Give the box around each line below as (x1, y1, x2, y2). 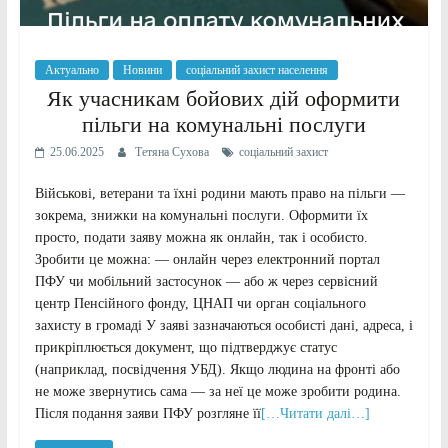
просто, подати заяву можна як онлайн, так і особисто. (34, 229, 368, 245)
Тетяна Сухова (134, 144, 212, 159)
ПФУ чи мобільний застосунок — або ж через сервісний (34, 273, 378, 289)
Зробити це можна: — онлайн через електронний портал (34, 251, 380, 267)
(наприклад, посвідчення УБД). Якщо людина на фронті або (34, 361, 400, 377)
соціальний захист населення (185, 62, 328, 77)
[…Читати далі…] (260, 405, 370, 421)
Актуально (44, 62, 99, 77)
